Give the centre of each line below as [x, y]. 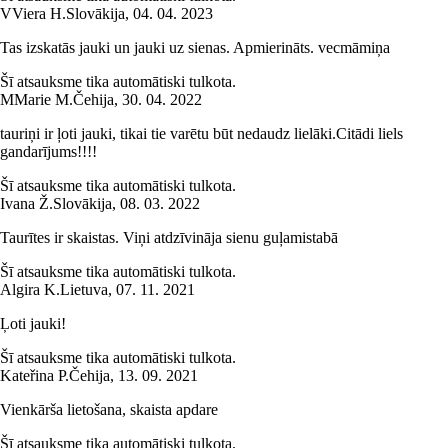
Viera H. [39, 13]
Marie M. [43, 99]
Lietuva [84, 289]
